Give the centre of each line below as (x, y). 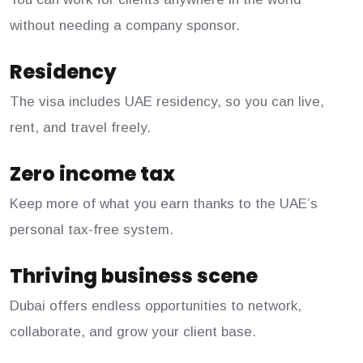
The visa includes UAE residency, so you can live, (167, 102)
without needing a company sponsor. (125, 26)
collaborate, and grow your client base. (133, 332)
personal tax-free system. (92, 230)
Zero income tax (92, 174)
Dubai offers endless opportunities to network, (156, 306)
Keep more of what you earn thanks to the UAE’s (164, 204)
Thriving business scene (134, 276)
